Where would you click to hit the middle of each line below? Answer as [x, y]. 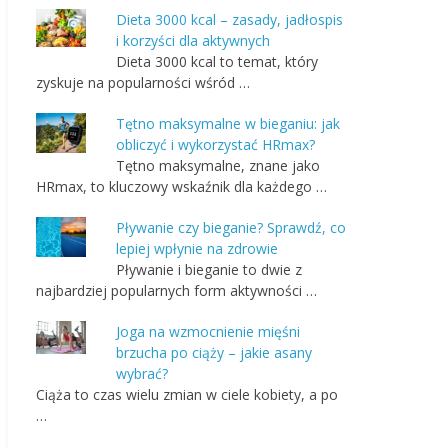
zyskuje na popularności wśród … [143, 82]
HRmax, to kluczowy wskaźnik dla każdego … [181, 186]
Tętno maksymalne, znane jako [218, 165]
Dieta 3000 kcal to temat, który [217, 61]
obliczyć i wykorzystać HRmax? [215, 144]
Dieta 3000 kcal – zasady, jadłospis [229, 19]
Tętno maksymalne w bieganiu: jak [228, 123]
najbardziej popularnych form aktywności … [176, 290]
